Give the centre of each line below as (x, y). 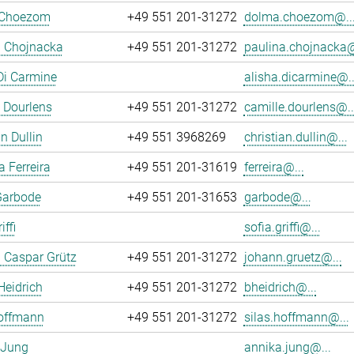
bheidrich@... (280, 287)
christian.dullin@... (296, 137)
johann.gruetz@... (293, 257)
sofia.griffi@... (282, 227)
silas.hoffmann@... (296, 317)
